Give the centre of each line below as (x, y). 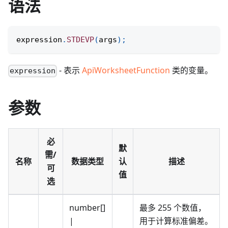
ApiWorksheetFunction (126, 70)
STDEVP (80, 40)
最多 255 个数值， (173, 208)
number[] (87, 208)
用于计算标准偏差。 (176, 221)
